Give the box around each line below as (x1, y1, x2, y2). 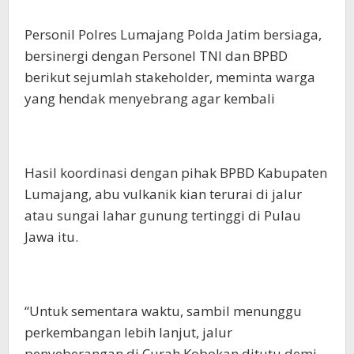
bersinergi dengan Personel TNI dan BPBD (24, 47, 288, 65)
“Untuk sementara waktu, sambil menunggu (24, 302, 302, 320)
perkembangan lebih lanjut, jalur (24, 323, 232, 341)
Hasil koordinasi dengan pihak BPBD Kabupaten (24, 164, 327, 182)
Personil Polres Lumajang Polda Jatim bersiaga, (24, 25, 322, 43)
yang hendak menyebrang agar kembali (24, 89, 275, 107)
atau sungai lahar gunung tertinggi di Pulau (24, 206, 301, 224)
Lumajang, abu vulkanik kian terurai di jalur (24, 185, 302, 203)
